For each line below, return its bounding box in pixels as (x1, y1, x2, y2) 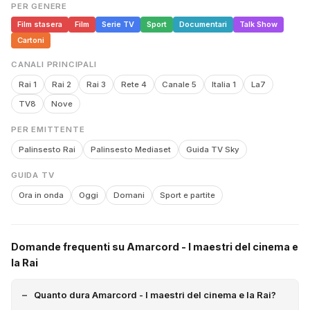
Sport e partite (160, 190, 215, 200)
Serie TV (102, 19, 134, 29)
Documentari (179, 19, 227, 29)
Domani (113, 190, 145, 200)
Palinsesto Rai (19, 145, 75, 154)
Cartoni (17, 35, 44, 45)
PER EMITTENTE (11, 125, 85, 134)
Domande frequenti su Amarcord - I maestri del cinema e (11, 241, 298, 253)
